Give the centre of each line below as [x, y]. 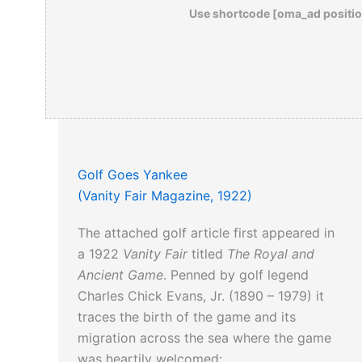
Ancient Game [120, 275]
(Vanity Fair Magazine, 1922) [165, 196]
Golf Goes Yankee [133, 175]
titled [207, 254]
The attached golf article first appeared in [206, 233]
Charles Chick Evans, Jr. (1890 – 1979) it [201, 296]
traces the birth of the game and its [187, 317]
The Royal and [271, 254]
